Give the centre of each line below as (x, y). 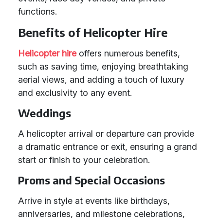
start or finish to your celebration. (84, 160)
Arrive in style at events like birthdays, (94, 201)
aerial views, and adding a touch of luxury (101, 80)
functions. (37, 11)
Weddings (45, 113)
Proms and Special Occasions (91, 180)
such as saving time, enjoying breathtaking (103, 66)
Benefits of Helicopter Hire (93, 32)
